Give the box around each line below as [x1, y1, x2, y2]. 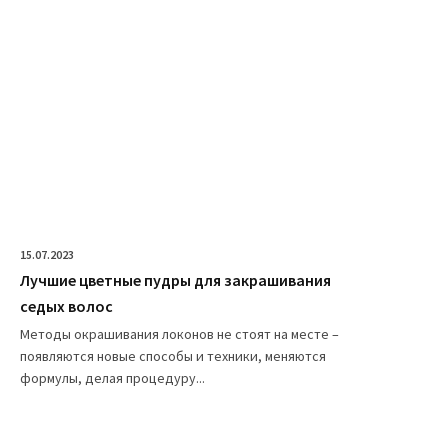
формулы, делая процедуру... [20, 369, 205, 388]
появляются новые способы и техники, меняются [20, 347, 326, 366]
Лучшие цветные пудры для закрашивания [20, 270, 331, 291]
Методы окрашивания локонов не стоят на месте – [20, 325, 339, 344]
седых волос [20, 296, 113, 317]
